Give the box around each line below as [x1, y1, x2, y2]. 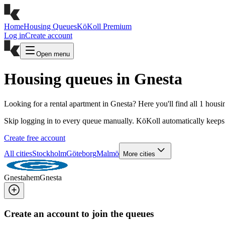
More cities [123, 150, 155, 158]
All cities [4, 149, 32, 158]
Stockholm [32, 149, 66, 158]
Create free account [4, 133, 65, 142]
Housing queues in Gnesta [4, 70, 182, 88]
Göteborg [66, 149, 96, 158]
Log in [4, 31, 25, 40]
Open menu [36, 50, 70, 58]
